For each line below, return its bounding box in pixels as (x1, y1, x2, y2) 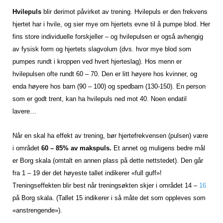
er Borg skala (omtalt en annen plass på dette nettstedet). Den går (12, 157, 203, 165)
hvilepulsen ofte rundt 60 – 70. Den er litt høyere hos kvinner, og (12, 70, 197, 78)
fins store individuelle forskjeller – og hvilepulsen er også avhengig (12, 33, 203, 41)
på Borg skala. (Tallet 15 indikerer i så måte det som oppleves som (12, 194, 206, 202)
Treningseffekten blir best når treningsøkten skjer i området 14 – (12, 182, 199, 190)
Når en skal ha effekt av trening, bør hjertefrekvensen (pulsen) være (12, 132, 208, 140)
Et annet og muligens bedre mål (111, 144, 205, 152)
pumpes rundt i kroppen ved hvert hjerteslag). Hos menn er (12, 58, 182, 66)
